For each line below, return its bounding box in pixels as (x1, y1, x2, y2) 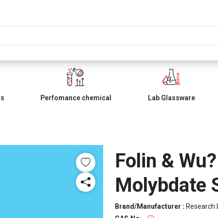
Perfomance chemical (40, 94, 111, 102)
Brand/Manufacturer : (115, 202, 186, 210)
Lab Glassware (147, 94, 195, 102)
